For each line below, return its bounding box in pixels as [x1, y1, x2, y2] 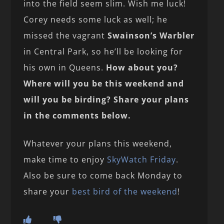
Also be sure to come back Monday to [23, 169, 183, 181]
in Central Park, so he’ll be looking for [23, 45, 183, 57]
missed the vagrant [23, 29, 108, 41]
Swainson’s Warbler [107, 29, 195, 41]
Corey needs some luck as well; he [23, 13, 168, 25]
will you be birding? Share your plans [23, 93, 189, 105]
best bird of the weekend [72, 185, 178, 197]
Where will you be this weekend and [23, 77, 184, 89]
